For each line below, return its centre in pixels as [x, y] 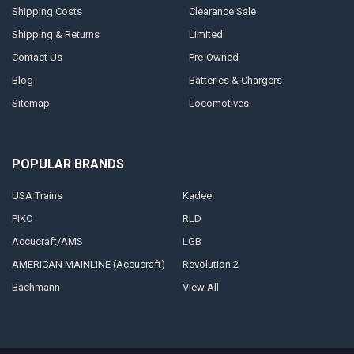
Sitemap [30, 103]
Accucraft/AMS [47, 241]
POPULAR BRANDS [68, 164]
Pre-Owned [213, 57]
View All [200, 287]
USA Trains [37, 195]
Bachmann [36, 287]
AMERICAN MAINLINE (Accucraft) [88, 264]
